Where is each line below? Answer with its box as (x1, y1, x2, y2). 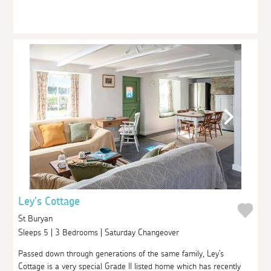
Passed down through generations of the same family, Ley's (18, 249, 224, 258)
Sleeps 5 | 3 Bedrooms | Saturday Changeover (18, 228, 182, 237)
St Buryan (18, 214, 53, 223)
